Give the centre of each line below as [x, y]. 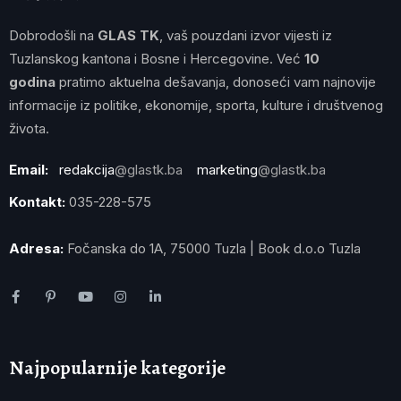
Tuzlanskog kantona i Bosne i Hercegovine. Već [157, 58]
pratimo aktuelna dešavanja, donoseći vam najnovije [216, 81]
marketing [227, 169]
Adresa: [36, 248]
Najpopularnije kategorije [117, 367]
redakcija [87, 169]
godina [32, 81]
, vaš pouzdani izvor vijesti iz [246, 35]
